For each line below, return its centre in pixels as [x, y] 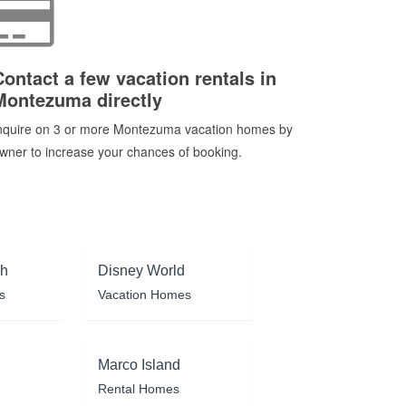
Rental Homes [139, 388]
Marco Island [140, 364]
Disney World [142, 270]
